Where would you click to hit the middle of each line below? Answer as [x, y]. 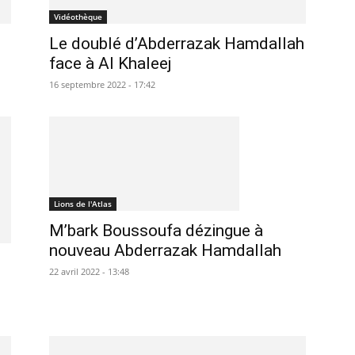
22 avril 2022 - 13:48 [89, 271]
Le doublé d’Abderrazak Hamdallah [177, 44]
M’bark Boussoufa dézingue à [156, 230]
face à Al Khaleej [110, 63]
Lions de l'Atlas [83, 203]
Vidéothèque [78, 17]
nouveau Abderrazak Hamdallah [165, 250]
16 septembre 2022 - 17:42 [102, 84]
